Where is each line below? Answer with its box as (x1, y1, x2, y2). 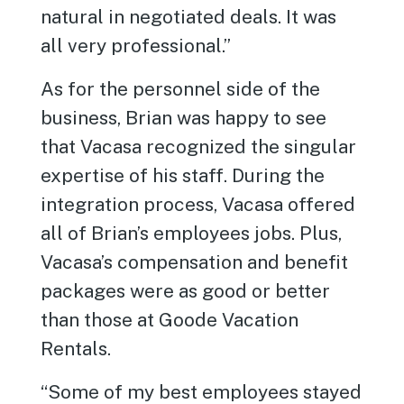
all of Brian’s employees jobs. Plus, (41, 221, 343, 244)
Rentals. (41, 336, 112, 360)
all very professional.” (41, 33, 232, 57)
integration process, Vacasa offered (41, 192, 356, 216)
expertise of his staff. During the (41, 163, 326, 187)
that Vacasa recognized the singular (41, 134, 357, 158)
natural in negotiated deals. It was (41, 5, 337, 28)
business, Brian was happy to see (41, 106, 327, 129)
